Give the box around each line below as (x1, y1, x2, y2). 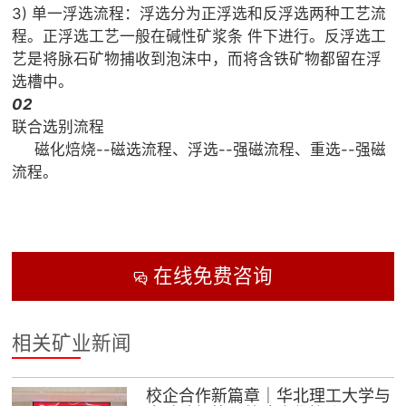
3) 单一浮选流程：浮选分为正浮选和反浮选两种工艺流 (12, 5, 387, 24)
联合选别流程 (12, 118, 105, 137)
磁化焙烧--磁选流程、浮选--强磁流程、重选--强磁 (12, 140, 387, 159)
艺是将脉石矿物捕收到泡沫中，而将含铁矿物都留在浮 (12, 50, 382, 69)
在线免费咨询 (147, 264, 273, 288)
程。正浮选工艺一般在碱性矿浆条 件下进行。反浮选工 (12, 27, 387, 46)
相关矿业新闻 (12, 331, 132, 355)
